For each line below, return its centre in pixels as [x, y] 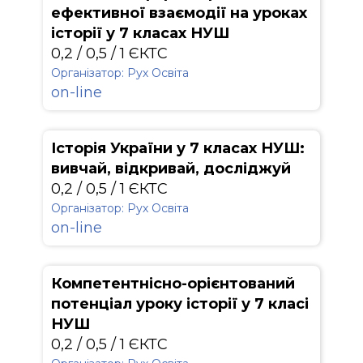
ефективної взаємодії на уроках [179, 13]
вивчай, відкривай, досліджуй [171, 169]
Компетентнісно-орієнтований [173, 284]
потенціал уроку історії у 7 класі [180, 304]
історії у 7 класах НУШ [140, 33]
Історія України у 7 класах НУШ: [178, 148]
